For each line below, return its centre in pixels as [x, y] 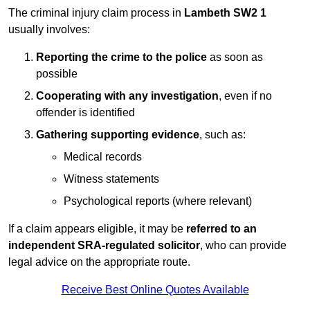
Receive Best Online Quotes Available [155, 290]
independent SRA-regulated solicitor [104, 246]
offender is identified [85, 113]
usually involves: [49, 30]
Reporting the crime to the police [121, 57]
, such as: [222, 135]
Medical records [103, 157]
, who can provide [243, 246]
